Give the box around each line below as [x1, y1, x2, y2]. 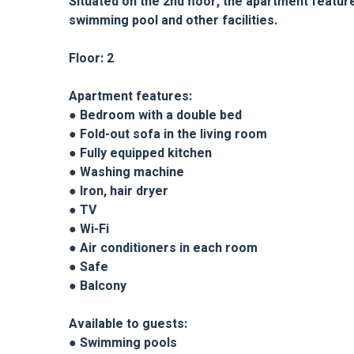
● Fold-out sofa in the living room [69, 125, 267, 145]
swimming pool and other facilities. [69, 11, 277, 31]
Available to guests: [69, 314, 187, 334]
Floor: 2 [69, 49, 114, 69]
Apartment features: [69, 87, 192, 107]
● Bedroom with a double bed [69, 106, 242, 126]
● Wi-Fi [69, 220, 109, 239]
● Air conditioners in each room [69, 239, 258, 258]
